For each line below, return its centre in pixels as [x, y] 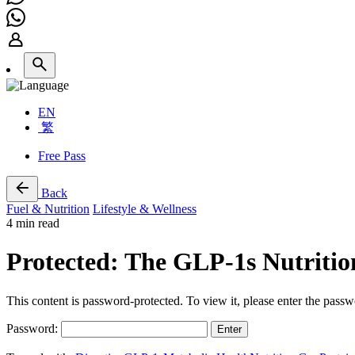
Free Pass [62, 155]
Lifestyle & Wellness [145, 208]
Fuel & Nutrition [48, 208]
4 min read [33, 223]
